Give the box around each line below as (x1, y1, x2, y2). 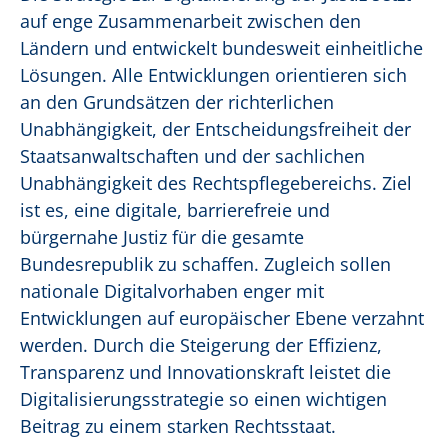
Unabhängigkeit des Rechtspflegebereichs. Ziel (20, 171, 412, 196)
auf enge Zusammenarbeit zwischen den (20, 9, 361, 34)
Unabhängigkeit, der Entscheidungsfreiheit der (20, 117, 411, 142)
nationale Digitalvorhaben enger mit (20, 279, 324, 304)
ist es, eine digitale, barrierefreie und (20, 198, 330, 223)
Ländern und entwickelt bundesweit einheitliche (20, 36, 423, 61)
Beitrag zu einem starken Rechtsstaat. (20, 414, 336, 439)
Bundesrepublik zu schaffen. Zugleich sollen (20, 252, 391, 277)
